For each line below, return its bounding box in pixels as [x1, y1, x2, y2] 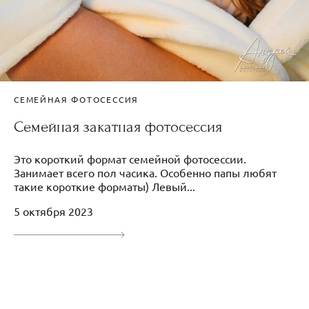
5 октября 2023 [14, 203, 93, 218]
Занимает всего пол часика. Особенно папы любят [14, 165, 277, 179]
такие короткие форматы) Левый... [14, 179, 195, 193]
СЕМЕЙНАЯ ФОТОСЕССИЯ [14, 93, 139, 105]
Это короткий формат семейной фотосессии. [14, 151, 246, 166]
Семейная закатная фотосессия [14, 117, 222, 136]
